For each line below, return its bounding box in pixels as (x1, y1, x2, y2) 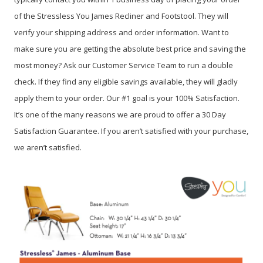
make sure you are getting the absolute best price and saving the (14, 43, 246, 54)
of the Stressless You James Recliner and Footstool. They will (14, 10, 228, 21)
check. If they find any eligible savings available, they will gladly (14, 76, 238, 87)
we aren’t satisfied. (14, 141, 82, 153)
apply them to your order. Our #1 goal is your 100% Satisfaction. (14, 92, 240, 103)
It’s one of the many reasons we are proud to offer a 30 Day (14, 109, 226, 120)
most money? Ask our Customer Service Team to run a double (14, 59, 233, 70)
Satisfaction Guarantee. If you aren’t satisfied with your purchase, (14, 125, 248, 136)
